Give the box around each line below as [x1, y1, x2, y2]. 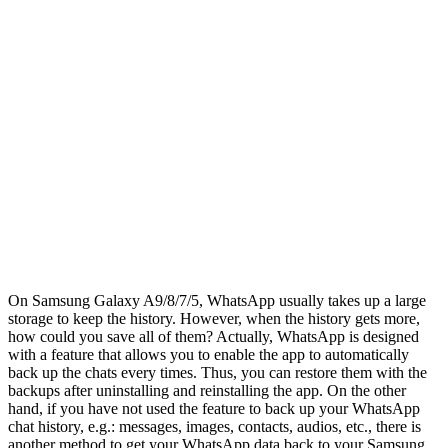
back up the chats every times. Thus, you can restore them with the [8, 363, 427, 381]
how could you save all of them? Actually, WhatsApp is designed [8, 327, 419, 345]
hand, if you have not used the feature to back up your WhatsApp [8, 399, 420, 417]
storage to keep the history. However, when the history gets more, [8, 309, 420, 327]
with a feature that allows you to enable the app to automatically [8, 345, 409, 363]
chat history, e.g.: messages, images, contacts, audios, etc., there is [8, 417, 421, 435]
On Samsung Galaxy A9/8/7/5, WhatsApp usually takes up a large [8, 291, 426, 309]
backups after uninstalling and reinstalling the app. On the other [8, 381, 406, 399]
